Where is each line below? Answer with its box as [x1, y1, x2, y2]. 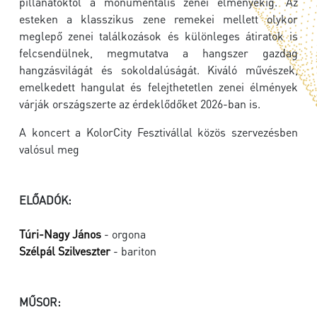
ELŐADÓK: [19, 192, 71, 208]
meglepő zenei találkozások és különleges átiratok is [19, 28, 298, 44]
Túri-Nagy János [19, 226, 101, 242]
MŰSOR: [19, 294, 61, 310]
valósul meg [19, 142, 79, 157]
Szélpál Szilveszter [19, 243, 110, 259]
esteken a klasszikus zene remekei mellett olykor [19, 11, 298, 27]
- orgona [101, 226, 146, 242]
